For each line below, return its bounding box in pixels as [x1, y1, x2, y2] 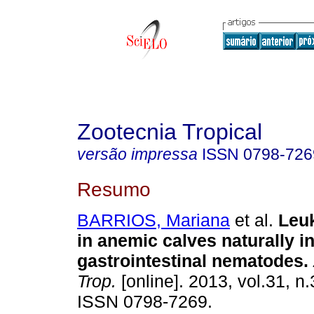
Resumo [77, 177, 151, 200]
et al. [230, 210, 273, 231]
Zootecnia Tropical [77, 119, 262, 144]
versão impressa [77, 145, 198, 163]
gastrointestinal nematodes [77, 251, 303, 271]
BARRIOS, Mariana [77, 210, 230, 231]
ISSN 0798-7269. [77, 292, 212, 312]
